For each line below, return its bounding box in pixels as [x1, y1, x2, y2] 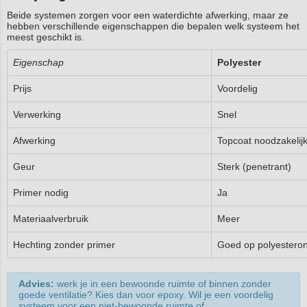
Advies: [19, 278, 57, 289]
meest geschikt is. [7, 32, 84, 42]
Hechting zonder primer [13, 239, 115, 250]
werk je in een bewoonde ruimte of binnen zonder [57, 278, 271, 289]
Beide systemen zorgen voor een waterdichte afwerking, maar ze [7, 10, 288, 21]
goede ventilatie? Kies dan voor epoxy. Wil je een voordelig [19, 289, 273, 300]
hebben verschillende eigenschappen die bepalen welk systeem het [7, 21, 299, 32]
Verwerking [13, 109, 61, 120]
